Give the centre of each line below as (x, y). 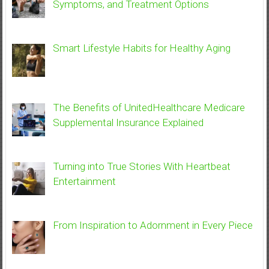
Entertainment (84, 181)
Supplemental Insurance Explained (128, 122)
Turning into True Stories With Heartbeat (141, 166)
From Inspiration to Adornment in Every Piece (153, 225)
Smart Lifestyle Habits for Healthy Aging (141, 48)
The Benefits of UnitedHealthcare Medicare (149, 107)
